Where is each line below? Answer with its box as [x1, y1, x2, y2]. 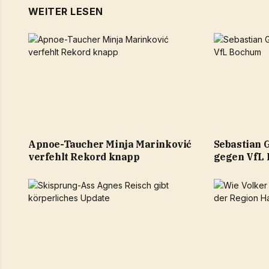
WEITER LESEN [28, 5, 103, 18]
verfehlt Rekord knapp [28, 151, 140, 163]
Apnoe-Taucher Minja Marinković [28, 138, 192, 151]
